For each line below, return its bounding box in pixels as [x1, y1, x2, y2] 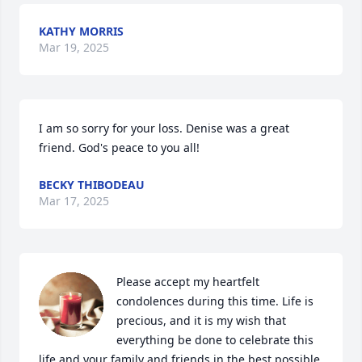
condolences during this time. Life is [116, 293, 314, 309]
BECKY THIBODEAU [39, 177, 145, 192]
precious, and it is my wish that [116, 313, 286, 328]
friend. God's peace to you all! [39, 140, 200, 155]
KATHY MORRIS [39, 23, 124, 39]
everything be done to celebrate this [116, 332, 314, 347]
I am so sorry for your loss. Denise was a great [39, 120, 289, 136]
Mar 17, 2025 [39, 193, 109, 208]
